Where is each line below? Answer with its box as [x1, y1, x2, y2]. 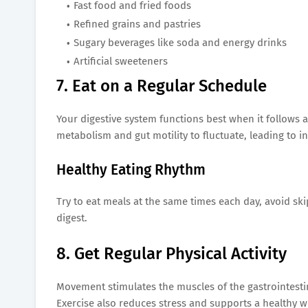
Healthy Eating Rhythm [56, 160, 206, 179]
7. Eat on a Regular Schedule [56, 76, 267, 96]
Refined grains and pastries [74, 17, 201, 30]
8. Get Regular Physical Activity [56, 243, 287, 263]
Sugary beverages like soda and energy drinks [74, 36, 287, 49]
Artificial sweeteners [74, 54, 168, 67]
